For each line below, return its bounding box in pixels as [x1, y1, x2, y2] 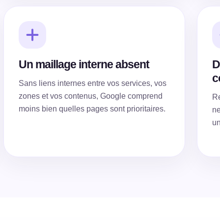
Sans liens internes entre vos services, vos [18, 79, 166, 87]
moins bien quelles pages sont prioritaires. [18, 105, 165, 113]
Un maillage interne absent [18, 58, 149, 71]
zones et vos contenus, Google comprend [18, 92, 163, 100]
